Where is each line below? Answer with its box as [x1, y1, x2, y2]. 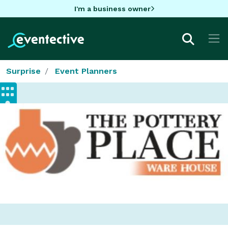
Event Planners [55, 66, 117, 76]
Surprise [6, 66, 41, 76]
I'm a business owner [74, 4, 151, 13]
